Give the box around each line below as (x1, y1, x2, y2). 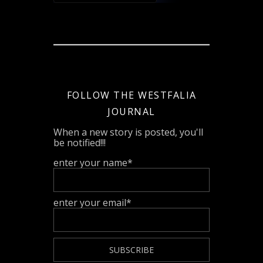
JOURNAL (107, 104, 156, 118)
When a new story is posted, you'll (53, 125, 204, 139)
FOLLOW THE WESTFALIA (66, 88, 197, 102)
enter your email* (53, 196, 132, 210)
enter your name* (53, 156, 133, 169)
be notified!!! (53, 136, 106, 149)
